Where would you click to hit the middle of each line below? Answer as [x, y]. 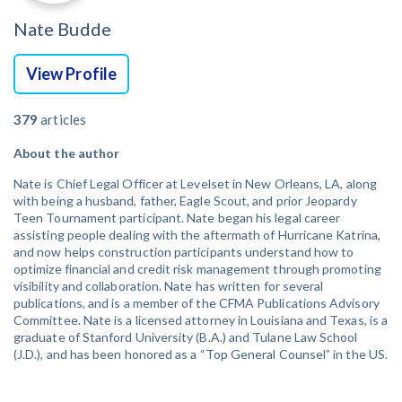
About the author [67, 153]
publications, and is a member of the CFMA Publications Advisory [197, 302]
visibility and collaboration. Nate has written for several [169, 285]
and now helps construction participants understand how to [184, 251]
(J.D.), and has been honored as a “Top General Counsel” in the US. [201, 354]
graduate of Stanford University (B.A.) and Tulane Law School [186, 336]
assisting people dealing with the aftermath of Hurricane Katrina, [197, 234]
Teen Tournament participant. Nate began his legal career [177, 217]
